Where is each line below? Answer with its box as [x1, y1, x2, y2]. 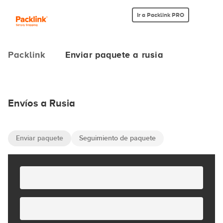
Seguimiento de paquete [79, 134, 156, 142]
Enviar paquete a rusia [65, 50, 164, 60]
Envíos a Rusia [8, 98, 75, 109]
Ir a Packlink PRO [137, 11, 184, 18]
